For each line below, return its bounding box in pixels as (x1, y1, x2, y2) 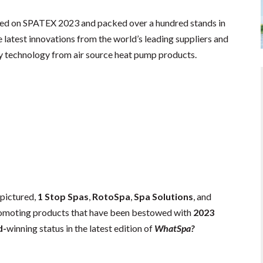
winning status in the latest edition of (6, 222, 155, 234)
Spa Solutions (134, 191, 194, 203)
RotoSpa (92, 191, 131, 203)
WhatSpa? (154, 222, 195, 234)
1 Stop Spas (38, 191, 89, 203)
